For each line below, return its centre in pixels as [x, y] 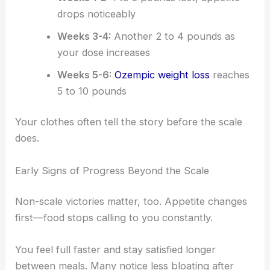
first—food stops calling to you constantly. [114, 218]
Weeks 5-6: [84, 74]
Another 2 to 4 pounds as [173, 36]
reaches [229, 74]
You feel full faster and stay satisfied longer [116, 250]
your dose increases [103, 52]
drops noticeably [96, 14]
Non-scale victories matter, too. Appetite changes [131, 202]
